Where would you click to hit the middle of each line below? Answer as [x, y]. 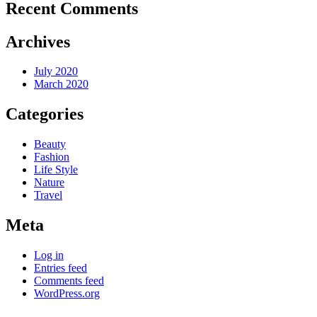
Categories [45, 114]
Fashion [52, 157]
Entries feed [60, 268]
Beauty [50, 144]
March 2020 [61, 84]
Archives [38, 41]
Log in [49, 255]
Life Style [56, 170]
